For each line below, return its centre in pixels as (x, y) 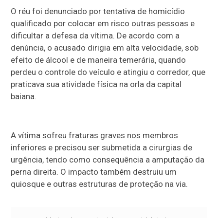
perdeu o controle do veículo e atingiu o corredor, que (108, 72)
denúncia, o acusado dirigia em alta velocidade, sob (105, 48)
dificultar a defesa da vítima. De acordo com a (95, 36)
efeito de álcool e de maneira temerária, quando (99, 60)
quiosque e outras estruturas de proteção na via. (100, 184)
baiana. (24, 97)
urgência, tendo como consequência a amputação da (108, 160)
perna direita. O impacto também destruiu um (94, 172)
